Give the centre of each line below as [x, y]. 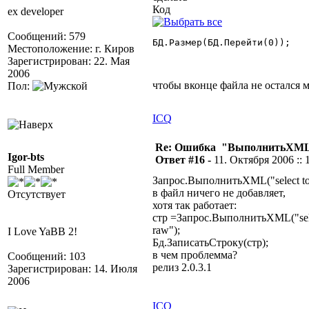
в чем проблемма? [195, 255]
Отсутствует [37, 194]
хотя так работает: [195, 205]
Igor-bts [26, 157]
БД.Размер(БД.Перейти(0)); [224, 42]
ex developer [36, 11]
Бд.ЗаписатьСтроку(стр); [210, 242]
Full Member [36, 169]
